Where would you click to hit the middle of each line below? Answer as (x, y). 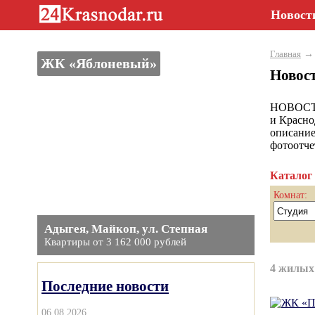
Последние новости (105, 286)
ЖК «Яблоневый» (99, 63)
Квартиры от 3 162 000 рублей (115, 242)
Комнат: (290, 195)
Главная (285, 54)
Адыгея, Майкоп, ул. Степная (126, 229)
